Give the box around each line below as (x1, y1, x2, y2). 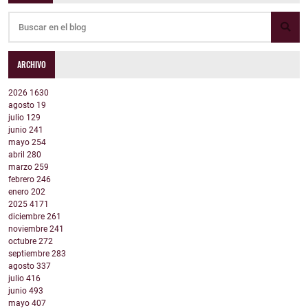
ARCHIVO (17, 58, 47, 70)
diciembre (8, 212, 47, 222)
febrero (8, 175, 36, 185)
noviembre (8, 224, 49, 234)
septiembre (8, 249, 52, 259)
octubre (8, 236, 38, 247)
